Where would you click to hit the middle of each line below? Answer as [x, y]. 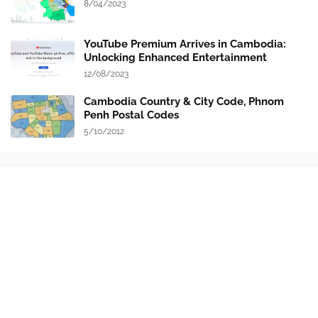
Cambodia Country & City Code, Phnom [184, 102]
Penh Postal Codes [131, 115]
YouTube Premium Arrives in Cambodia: [185, 44]
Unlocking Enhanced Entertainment [175, 58]
